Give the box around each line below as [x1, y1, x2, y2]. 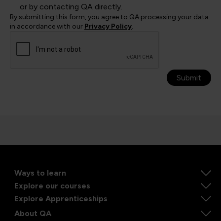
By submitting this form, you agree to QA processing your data [10, 12, 209, 21]
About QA [14, 208, 51, 218]
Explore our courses [14, 181, 90, 190]
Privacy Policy [84, 22, 132, 31]
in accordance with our [10, 22, 84, 31]
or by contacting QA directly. [20, 1, 122, 11]
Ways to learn [14, 168, 66, 178]
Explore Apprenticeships [14, 193, 108, 203]
